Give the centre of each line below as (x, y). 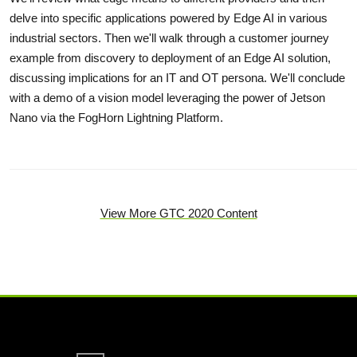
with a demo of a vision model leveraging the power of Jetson (167, 98)
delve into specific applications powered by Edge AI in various (169, 18)
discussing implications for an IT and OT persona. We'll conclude (177, 78)
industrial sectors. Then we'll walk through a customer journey (169, 38)
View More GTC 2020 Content (178, 214)
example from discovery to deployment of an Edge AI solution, (170, 58)
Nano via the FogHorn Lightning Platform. (116, 118)
